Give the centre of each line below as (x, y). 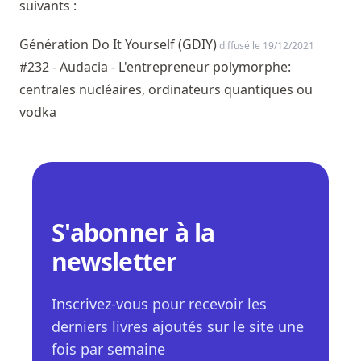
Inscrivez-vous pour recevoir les (159, 304)
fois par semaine (108, 349)
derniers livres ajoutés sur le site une (178, 327)
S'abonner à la (133, 233)
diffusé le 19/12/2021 (266, 46)
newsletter (114, 262)
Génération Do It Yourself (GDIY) (118, 45)
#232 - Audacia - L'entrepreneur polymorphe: (155, 67)
